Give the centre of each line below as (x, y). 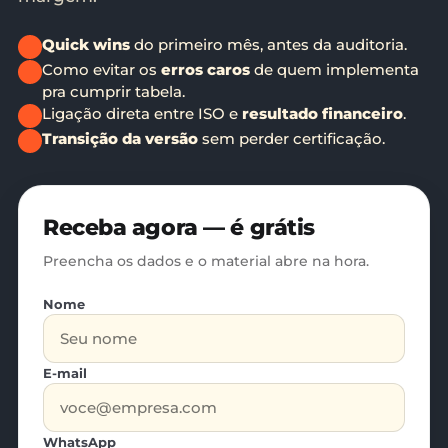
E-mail (65, 373)
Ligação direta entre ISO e (142, 113)
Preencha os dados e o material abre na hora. (206, 261)
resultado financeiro (322, 113)
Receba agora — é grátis (179, 227)
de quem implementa (334, 69)
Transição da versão (120, 138)
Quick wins (86, 44)
